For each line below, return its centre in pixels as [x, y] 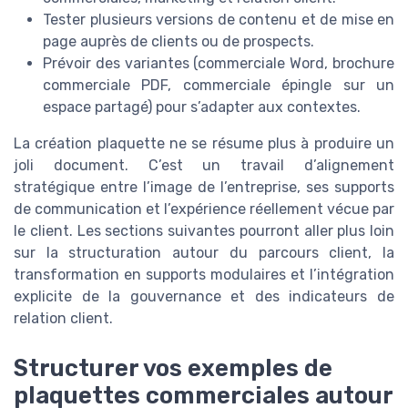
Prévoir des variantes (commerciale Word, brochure [219, 64]
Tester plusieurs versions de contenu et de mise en [219, 20]
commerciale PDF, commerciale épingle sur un [219, 86]
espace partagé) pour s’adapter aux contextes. [202, 107]
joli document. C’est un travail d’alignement [204, 166]
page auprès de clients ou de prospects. [178, 42]
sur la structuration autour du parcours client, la [204, 253]
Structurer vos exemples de [173, 367]
